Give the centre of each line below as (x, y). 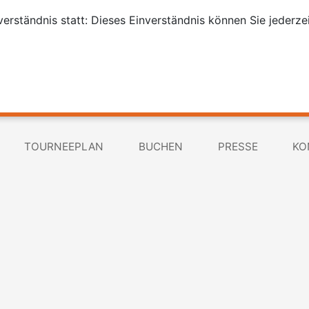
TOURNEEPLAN (64, 146)
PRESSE (238, 146)
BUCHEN (160, 146)
